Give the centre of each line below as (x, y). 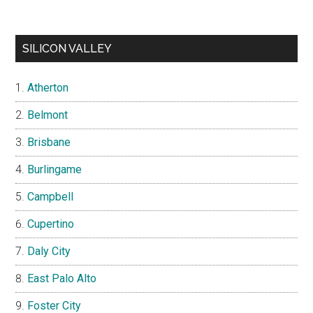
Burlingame (55, 170)
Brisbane (49, 143)
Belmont (48, 115)
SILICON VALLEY (67, 49)
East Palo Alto (62, 279)
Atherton (48, 88)
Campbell (51, 197)
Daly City (49, 252)
